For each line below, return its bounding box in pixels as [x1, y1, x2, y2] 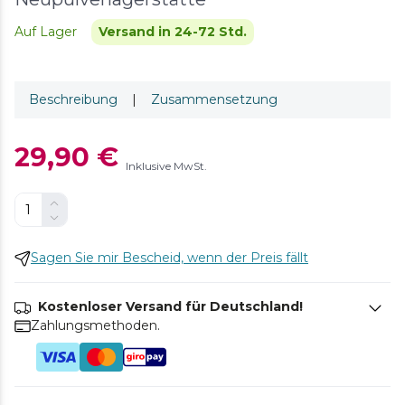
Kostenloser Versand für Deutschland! [38, 298, 303, 315]
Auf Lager [14, 24, 77, 40]
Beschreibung [29, 91, 118, 108]
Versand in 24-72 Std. [99, 24, 247, 40]
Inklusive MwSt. [126, 159, 207, 173]
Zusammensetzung [151, 91, 278, 108]
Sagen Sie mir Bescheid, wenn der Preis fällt [31, 250, 308, 266]
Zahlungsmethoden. [31, 317, 160, 334]
